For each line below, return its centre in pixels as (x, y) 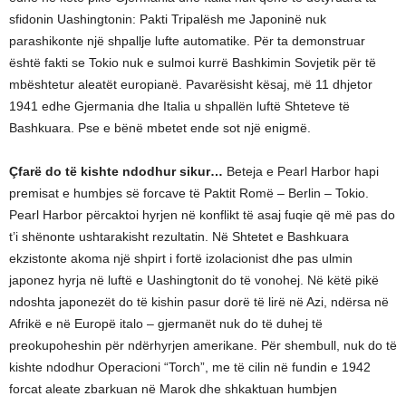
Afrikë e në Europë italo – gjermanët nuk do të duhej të (166, 324)
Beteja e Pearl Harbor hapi (301, 172)
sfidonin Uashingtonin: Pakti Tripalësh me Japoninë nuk (168, 19)
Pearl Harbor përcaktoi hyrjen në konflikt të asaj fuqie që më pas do (202, 215)
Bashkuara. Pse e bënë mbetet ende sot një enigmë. (160, 128)
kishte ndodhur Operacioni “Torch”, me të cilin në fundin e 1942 (190, 367)
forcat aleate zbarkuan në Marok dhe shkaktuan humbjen (173, 389)
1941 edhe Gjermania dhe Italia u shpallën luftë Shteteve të (179, 106)
